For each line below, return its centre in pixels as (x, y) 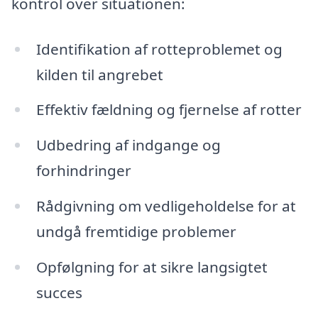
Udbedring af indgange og (128, 145)
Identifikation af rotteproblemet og (159, 49)
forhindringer (83, 171)
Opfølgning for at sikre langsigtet (152, 267)
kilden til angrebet (99, 74)
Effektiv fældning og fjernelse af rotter (169, 110)
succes (59, 293)
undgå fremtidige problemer (136, 232)
